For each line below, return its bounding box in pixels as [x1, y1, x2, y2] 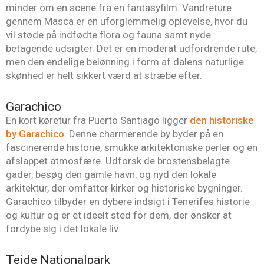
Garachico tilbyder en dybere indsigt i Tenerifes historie [6, 195, 250, 207]
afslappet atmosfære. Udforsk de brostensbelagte [6, 154, 230, 167]
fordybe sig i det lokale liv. [6, 222, 120, 235]
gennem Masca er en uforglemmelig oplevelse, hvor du [6, 15, 247, 28]
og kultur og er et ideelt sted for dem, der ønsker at [6, 209, 232, 221]
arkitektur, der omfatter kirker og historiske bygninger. [6, 181, 243, 194]
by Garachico [6, 127, 64, 140]
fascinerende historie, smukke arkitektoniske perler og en [6, 141, 258, 153]
